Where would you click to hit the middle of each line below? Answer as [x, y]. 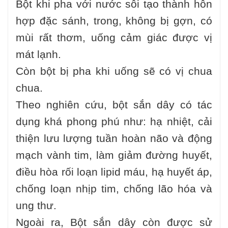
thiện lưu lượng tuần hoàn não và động [114, 138]
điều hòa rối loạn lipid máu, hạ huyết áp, [114, 172]
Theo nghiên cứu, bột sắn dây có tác [114, 105]
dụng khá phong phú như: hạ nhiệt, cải [114, 122]
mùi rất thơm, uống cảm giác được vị [114, 38]
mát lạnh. [38, 54]
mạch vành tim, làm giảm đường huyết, [114, 155]
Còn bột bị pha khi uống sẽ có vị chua [114, 71]
